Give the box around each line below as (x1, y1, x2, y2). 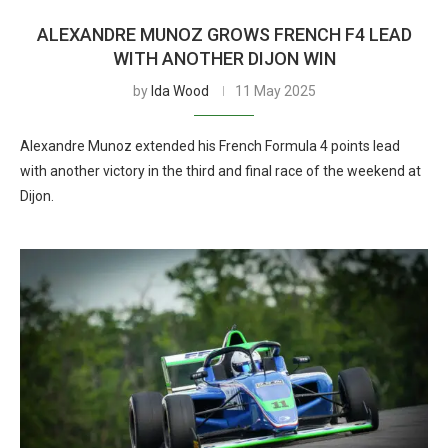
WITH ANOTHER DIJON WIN (112, 48, 336, 69)
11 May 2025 (234, 83, 316, 99)
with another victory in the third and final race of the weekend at (20, 163, 421, 179)
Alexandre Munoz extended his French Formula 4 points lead (20, 138, 400, 154)
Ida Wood (150, 83, 209, 99)
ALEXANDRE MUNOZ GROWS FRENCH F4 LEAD (36, 24, 412, 45)
